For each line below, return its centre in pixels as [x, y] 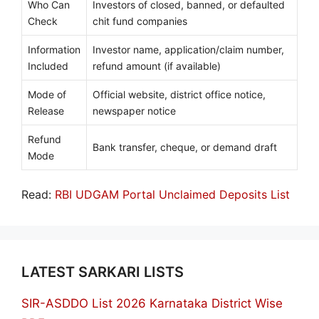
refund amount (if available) [157, 66]
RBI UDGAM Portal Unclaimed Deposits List [174, 195]
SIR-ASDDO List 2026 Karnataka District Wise [152, 304]
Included [48, 66]
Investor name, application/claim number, [188, 50]
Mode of [47, 95]
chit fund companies [140, 21]
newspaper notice [134, 111]
